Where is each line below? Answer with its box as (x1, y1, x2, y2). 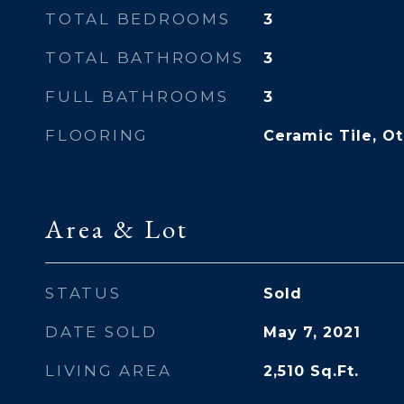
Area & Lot (45, 212, 188, 246)
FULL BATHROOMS (45, 87, 229, 106)
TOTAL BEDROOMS (45, 10, 231, 28)
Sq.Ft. (309, 363, 359, 380)
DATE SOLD (45, 323, 158, 341)
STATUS (45, 284, 122, 302)
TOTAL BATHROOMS (45, 49, 244, 67)
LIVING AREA (45, 362, 172, 380)
